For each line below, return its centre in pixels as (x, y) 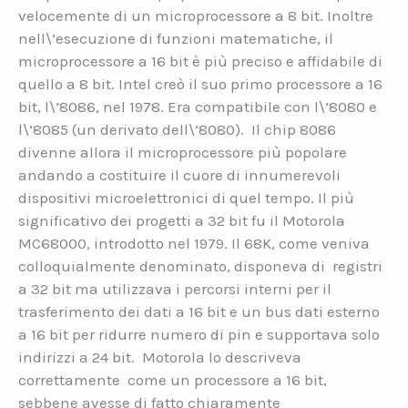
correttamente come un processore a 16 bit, (173, 379)
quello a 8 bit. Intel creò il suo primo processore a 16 (200, 83)
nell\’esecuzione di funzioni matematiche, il (176, 38)
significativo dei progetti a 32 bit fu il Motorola (182, 220)
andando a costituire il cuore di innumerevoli (179, 174)
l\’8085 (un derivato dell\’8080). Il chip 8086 (177, 129)
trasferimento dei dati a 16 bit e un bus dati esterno (199, 311)
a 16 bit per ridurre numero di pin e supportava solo (199, 334)
